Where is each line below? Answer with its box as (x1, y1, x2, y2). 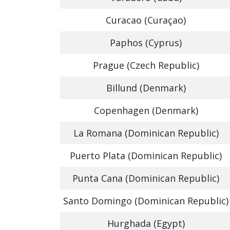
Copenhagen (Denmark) (93, 104, 198, 117)
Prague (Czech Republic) (92, 59, 199, 71)
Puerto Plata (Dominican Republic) (70, 149, 222, 162)
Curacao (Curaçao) (106, 14, 186, 26)
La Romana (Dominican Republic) (73, 127, 219, 139)
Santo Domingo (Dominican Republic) (63, 195, 228, 207)
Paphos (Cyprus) (110, 36, 182, 49)
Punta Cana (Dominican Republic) (72, 172, 219, 184)
